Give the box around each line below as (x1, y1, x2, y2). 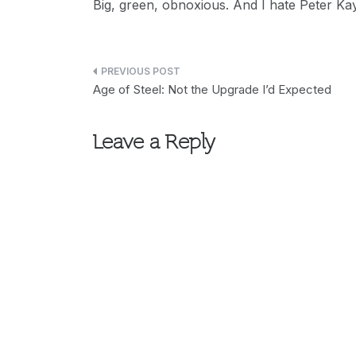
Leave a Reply (93, 133, 215, 154)
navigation (92, 99, 184, 120)
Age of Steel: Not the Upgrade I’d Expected (93, 82, 331, 97)
